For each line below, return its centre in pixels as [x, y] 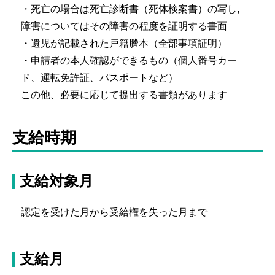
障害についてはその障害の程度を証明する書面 [124, 26]
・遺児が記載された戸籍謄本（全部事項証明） [124, 44]
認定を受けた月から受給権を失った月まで [114, 212]
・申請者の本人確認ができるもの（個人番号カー [129, 61]
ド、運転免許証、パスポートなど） [99, 78]
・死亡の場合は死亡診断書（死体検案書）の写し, [135, 9]
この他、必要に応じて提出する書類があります [124, 95]
